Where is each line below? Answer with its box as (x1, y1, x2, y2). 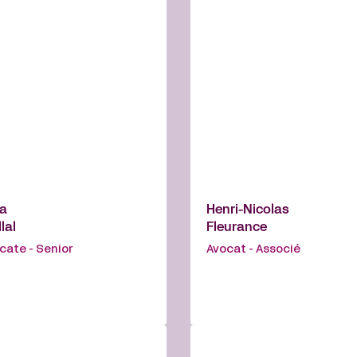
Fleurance (206, 222, 267, 234)
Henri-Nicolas (206, 205, 289, 217)
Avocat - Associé (206, 245, 300, 256)
